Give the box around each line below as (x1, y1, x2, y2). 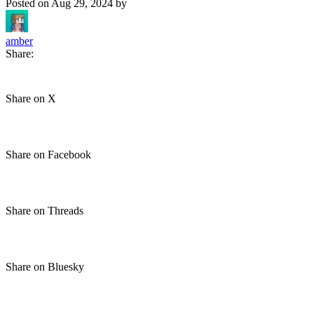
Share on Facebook (6, 149, 91, 161)
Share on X (6, 93, 56, 104)
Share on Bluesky (6, 261, 84, 273)
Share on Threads (6, 205, 83, 217)
